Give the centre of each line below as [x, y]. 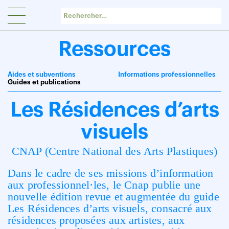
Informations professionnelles [167, 74]
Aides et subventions [42, 74]
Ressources [114, 49]
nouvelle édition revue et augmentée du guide [113, 197]
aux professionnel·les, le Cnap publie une [104, 185]
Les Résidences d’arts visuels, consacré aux [110, 208]
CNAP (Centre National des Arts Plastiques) [114, 151]
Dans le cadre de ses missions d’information [111, 173]
